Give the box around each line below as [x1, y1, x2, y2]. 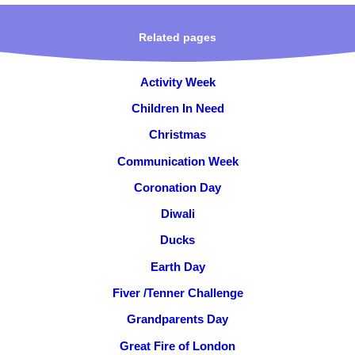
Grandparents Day [127, 312, 228, 326]
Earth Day [150, 259, 205, 273]
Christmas [149, 128, 206, 142]
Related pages [139, 32, 216, 44]
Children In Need [131, 101, 224, 115]
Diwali [160, 207, 195, 221]
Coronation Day [134, 180, 221, 194]
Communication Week [116, 154, 239, 168]
